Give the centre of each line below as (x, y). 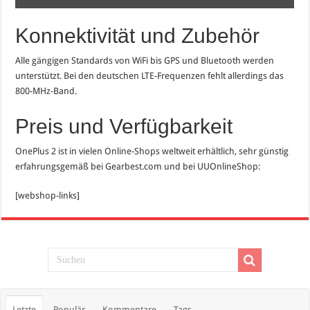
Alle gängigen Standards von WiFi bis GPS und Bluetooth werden (145, 60)
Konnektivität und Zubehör (138, 35)
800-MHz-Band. (46, 91)
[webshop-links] (48, 195)
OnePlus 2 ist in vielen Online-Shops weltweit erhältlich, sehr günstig (152, 151)
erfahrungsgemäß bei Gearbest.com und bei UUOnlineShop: (138, 166)
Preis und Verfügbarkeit (124, 126)
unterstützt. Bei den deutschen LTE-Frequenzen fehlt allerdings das (150, 75)
